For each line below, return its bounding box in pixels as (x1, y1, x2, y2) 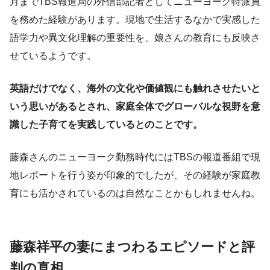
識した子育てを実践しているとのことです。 (10, 119, 202, 130)
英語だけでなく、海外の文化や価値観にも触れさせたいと (10, 83, 260, 94)
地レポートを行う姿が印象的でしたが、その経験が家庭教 (10, 170, 260, 181)
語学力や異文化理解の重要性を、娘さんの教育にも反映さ (10, 33, 260, 43)
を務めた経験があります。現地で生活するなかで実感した (10, 14, 260, 25)
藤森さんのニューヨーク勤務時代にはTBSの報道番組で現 (10, 152, 260, 163)
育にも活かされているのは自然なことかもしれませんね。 (10, 188, 260, 199)
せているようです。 (10, 51, 96, 61)
